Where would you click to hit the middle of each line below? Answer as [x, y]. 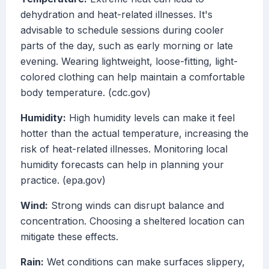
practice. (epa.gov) [63, 180]
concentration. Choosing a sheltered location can [132, 221]
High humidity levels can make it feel [150, 118]
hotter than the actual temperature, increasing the [134, 134]
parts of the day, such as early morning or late [127, 46]
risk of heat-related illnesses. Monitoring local [124, 149]
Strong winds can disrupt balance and [136, 206]
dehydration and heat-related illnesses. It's [116, 15]
